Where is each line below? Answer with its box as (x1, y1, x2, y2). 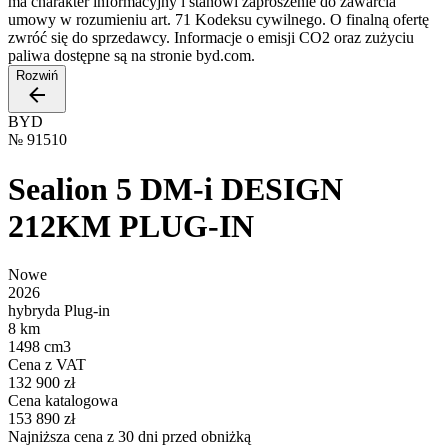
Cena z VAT (8, 356, 86, 374)
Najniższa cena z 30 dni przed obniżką (8, 428, 251, 446)
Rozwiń (16, 68, 58, 84)
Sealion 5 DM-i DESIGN (8, 170, 343, 207)
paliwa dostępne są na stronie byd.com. (8, 47, 255, 65)
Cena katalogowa (8, 392, 118, 410)
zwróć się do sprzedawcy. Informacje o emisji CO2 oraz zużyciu (8, 29, 414, 47)
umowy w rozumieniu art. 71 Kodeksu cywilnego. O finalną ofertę (8, 11, 429, 29)
